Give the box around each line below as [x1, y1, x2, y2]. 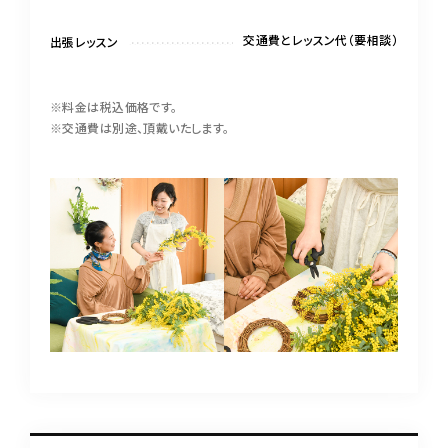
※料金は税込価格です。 [50, 98, 178, 115]
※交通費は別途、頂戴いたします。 [50, 119, 230, 136]
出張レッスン [50, 33, 119, 50]
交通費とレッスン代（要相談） [243, 30, 398, 48]
